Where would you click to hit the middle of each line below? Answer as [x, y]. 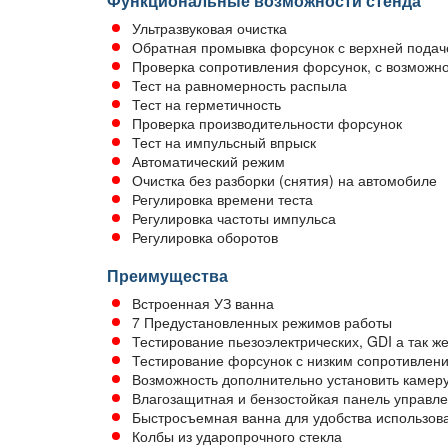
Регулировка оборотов [205, 237]
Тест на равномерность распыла [239, 85]
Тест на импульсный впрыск [224, 142]
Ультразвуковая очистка [209, 28]
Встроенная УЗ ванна [203, 303]
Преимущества [167, 275]
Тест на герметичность [206, 104]
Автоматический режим [208, 161]
